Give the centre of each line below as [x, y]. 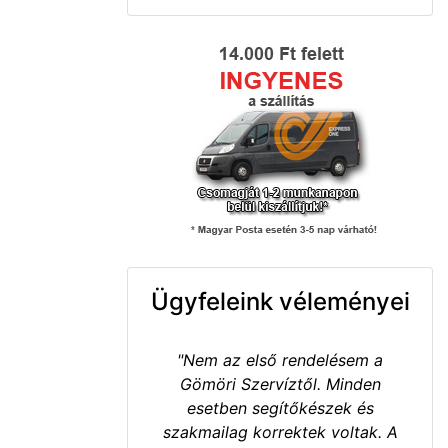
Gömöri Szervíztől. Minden [280, 384]
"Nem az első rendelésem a [280, 360]
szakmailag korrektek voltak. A [280, 432]
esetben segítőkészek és [280, 408]
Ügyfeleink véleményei [280, 301]
